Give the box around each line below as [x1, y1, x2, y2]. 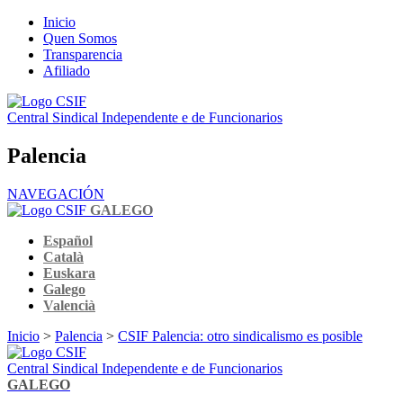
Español [43, 232, 93, 248]
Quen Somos [43, 31, 117, 46]
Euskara [43, 264, 95, 281]
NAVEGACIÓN [7, 185, 104, 201]
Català [43, 248, 84, 264]
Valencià [43, 297, 95, 313]
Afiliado [43, 63, 90, 78]
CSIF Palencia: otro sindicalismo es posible [118, 327, 363, 344]
